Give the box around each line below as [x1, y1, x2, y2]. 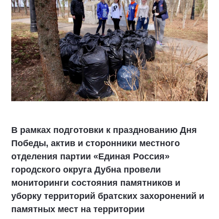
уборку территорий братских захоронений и [11, 191, 204, 201]
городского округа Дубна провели [11, 165, 161, 175]
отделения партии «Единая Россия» [11, 152, 170, 161]
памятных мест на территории [11, 204, 145, 214]
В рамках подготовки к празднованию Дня [11, 125, 197, 135]
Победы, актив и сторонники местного [11, 138, 180, 148]
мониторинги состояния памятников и [11, 178, 180, 188]
